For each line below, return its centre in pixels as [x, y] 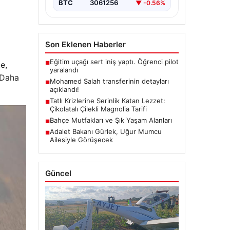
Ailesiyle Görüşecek [81, 140]
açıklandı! [64, 90]
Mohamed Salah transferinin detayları [109, 81]
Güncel [58, 174]
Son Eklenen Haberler [85, 45]
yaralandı [64, 70]
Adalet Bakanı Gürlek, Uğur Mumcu [106, 132]
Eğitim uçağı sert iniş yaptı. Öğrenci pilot [114, 62]
